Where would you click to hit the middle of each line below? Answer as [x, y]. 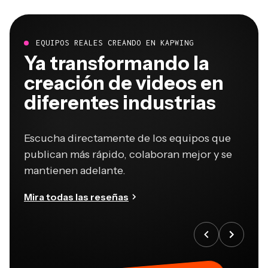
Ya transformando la [117, 63]
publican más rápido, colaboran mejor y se [128, 155]
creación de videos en [124, 83]
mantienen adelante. [75, 171]
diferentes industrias [120, 103]
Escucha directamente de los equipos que [127, 138]
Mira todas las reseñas [76, 197]
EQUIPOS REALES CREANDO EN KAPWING [115, 43]
